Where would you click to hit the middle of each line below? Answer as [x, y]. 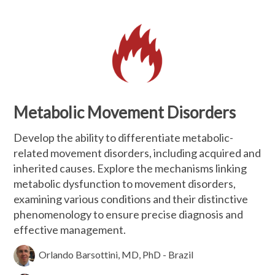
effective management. [70, 230]
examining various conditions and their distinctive [131, 199]
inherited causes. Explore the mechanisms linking [130, 168]
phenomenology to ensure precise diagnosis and [129, 214]
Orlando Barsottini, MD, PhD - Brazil [116, 254]
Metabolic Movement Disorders [125, 112]
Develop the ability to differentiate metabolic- [124, 137]
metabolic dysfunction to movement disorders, [125, 184]
